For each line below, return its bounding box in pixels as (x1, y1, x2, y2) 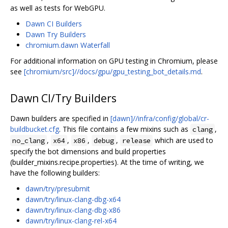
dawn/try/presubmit (25, 183, 90, 193)
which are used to (153, 135, 213, 145)
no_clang (12, 135, 45, 145)
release (122, 135, 151, 145)
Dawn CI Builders (25, 18, 82, 28)
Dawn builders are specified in (10, 113, 110, 123)
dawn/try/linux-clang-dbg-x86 (25, 205, 121, 215)
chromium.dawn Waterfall (25, 40, 110, 50)
